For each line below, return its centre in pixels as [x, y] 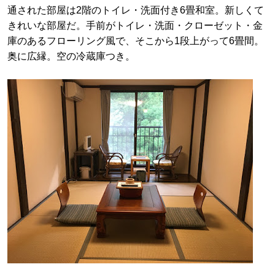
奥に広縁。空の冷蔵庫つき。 [71, 56]
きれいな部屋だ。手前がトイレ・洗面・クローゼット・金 [135, 25]
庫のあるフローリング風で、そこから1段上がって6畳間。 [136, 41]
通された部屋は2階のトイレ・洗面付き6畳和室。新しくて [136, 10]
